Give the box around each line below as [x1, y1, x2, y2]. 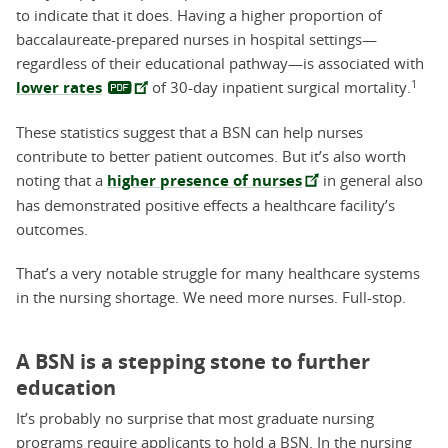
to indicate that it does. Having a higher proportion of [16, 4, 382, 25]
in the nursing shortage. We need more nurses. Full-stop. [16, 286, 406, 307]
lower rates [16, 76, 102, 98]
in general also [319, 169, 423, 190]
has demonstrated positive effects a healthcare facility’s [16, 194, 395, 215]
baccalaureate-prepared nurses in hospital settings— [16, 28, 377, 49]
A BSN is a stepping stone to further [16, 347, 370, 375]
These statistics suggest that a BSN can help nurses [16, 121, 363, 142]
